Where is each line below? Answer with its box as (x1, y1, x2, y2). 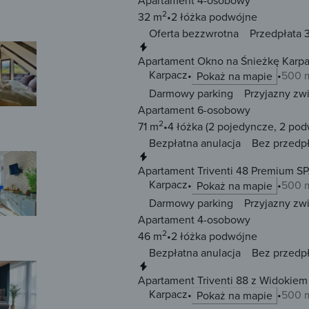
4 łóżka (168, 119, 203, 134)
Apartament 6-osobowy (138, 102, 250, 118)
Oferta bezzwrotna (149, 26, 239, 41)
